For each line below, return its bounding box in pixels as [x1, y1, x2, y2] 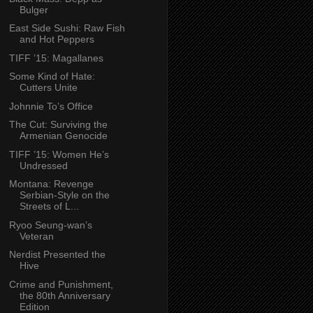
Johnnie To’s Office [8, 100, 93, 112]
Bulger [19, 3, 48, 15]
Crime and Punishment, [8, 278, 113, 290]
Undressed [19, 159, 68, 171]
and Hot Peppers [19, 34, 94, 45]
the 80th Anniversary [19, 289, 110, 301]
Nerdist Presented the [8, 249, 105, 261]
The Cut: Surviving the [8, 119, 108, 131]
